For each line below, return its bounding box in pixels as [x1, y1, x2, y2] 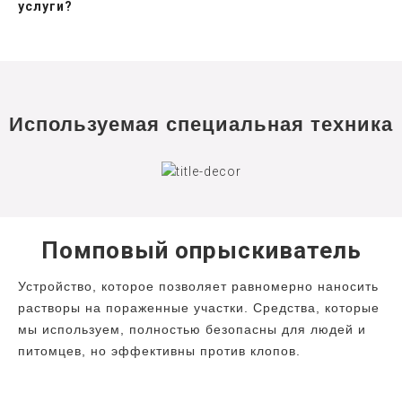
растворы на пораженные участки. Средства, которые [18, 301, 380, 316]
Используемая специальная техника [9, 113, 393, 136]
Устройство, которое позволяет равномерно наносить [18, 279, 379, 294]
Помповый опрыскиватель [40, 237, 362, 265]
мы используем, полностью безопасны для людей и [18, 322, 366, 337]
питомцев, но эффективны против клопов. [18, 344, 301, 359]
